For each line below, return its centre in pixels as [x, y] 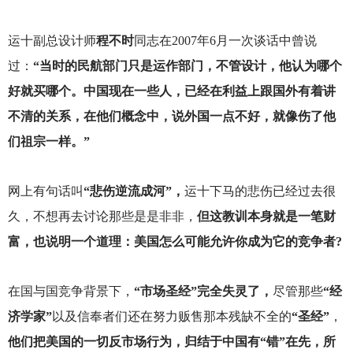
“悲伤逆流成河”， [134, 191]
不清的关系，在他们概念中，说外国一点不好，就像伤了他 [171, 116]
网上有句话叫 [45, 191]
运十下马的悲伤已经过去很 [260, 191]
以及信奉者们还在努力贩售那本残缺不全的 [171, 317]
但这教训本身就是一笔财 [266, 217]
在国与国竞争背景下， [71, 292]
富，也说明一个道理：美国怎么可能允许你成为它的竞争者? [175, 242]
